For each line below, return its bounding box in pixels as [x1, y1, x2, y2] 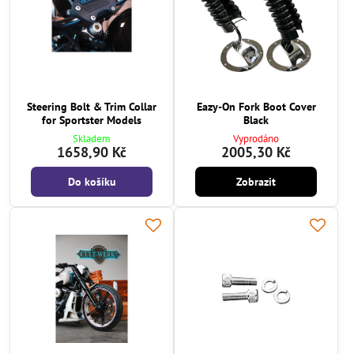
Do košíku [67, 174, 116, 189]
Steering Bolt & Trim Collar [27, 100, 156, 115]
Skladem [73, 131, 111, 145]
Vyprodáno [233, 131, 279, 145]
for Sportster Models [42, 113, 141, 128]
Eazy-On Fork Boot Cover [196, 100, 316, 115]
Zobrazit [236, 174, 276, 189]
